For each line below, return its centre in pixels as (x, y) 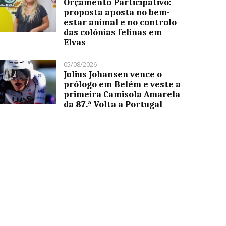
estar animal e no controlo (120, 22)
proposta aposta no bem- (117, 12)
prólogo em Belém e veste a (122, 84)
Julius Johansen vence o (113, 74)
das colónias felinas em (113, 32)
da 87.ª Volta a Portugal (113, 104)
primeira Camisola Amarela (122, 94)
